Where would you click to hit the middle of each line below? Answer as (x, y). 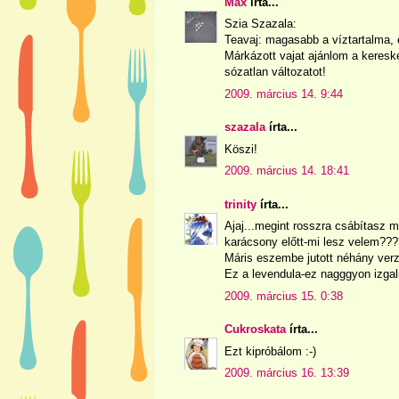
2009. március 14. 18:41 (287, 171)
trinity (240, 204)
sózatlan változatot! (275, 72)
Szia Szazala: (261, 24)
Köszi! (241, 149)
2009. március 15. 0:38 (284, 296)
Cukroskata (255, 330)
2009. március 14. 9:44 (284, 94)
